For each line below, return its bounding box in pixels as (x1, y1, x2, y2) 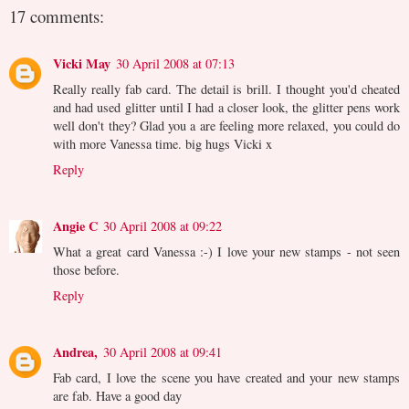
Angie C (53, 215, 98, 236)
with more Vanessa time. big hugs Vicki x (53, 134, 272, 152)
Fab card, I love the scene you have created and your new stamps (53, 368, 400, 386)
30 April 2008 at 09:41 (103, 342, 222, 361)
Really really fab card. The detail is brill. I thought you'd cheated (53, 79, 400, 98)
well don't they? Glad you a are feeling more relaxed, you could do (53, 116, 400, 134)
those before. (53, 260, 120, 278)
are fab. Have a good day (53, 386, 182, 404)
